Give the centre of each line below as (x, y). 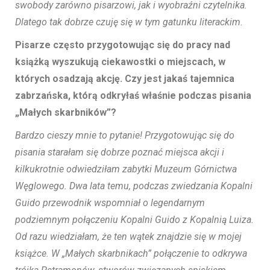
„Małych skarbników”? (66, 113)
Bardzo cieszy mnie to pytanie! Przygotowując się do (125, 136)
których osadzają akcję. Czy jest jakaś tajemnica (125, 79)
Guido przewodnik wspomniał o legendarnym (110, 203)
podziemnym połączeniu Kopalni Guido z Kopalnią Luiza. (134, 220)
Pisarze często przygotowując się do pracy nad (123, 45)
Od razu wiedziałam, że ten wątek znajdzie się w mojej (128, 237)
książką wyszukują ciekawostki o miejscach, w (120, 62)
